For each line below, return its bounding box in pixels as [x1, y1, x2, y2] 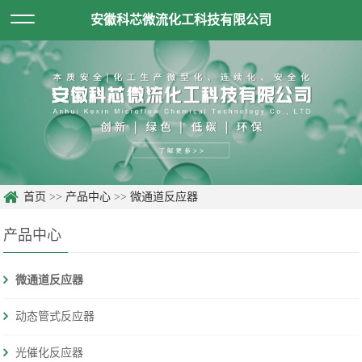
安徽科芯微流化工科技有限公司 [90, 13, 271, 27]
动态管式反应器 [15, 310, 95, 323]
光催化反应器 [15, 347, 84, 360]
